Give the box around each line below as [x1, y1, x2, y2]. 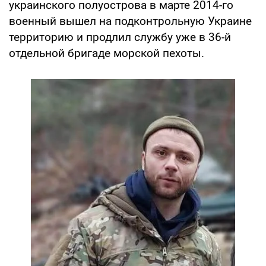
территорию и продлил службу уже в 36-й [9, 30, 231, 44]
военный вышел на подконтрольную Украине [9, 14, 252, 28]
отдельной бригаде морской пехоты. [9, 46, 204, 60]
